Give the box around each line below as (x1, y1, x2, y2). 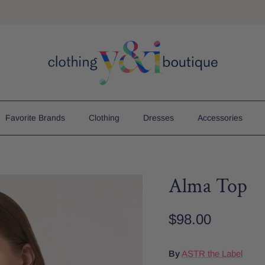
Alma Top (169, 173, 248, 199)
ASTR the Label (182, 248, 243, 258)
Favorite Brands (5, 113, 65, 123)
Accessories (198, 113, 243, 123)
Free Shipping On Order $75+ (76, 7, 189, 17)
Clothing (89, 113, 119, 123)
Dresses (143, 113, 174, 123)
